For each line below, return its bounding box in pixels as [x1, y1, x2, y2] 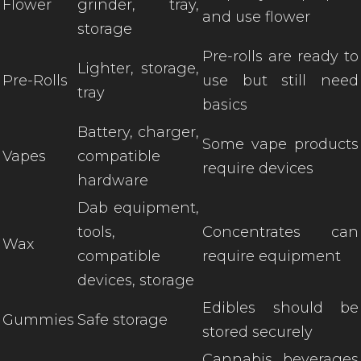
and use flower [202, 8, 310, 26]
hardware [77, 172, 148, 189]
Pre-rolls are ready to [202, 48, 359, 65]
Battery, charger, [77, 123, 199, 141]
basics [202, 96, 247, 114]
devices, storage [77, 272, 194, 289]
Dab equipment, [77, 199, 199, 217]
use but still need [202, 72, 359, 89]
